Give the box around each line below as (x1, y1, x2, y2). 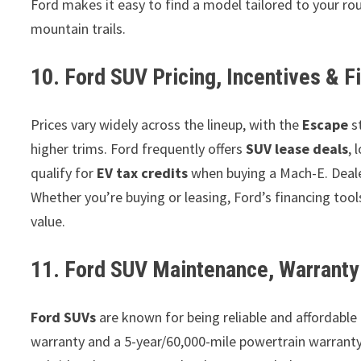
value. (31, 211, 66, 230)
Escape (302, 114, 349, 134)
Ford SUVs (31, 307, 97, 326)
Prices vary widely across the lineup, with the (31, 114, 303, 134)
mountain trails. (31, 19, 127, 38)
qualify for (31, 163, 98, 182)
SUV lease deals (246, 139, 349, 158)
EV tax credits (97, 163, 189, 182)
